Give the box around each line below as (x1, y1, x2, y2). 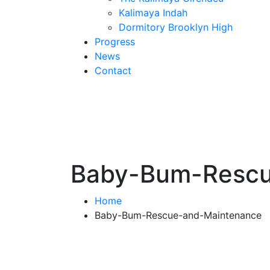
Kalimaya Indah (119, 7, 187, 19)
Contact (95, 64, 131, 77)
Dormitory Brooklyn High (119, 21, 233, 34)
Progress (95, 36, 135, 48)
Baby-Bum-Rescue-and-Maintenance (95, 209, 262, 222)
